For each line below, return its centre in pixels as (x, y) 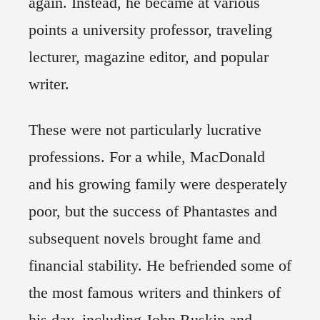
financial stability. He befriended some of (160, 266)
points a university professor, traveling (150, 30)
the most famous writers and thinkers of (155, 293)
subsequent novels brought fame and (145, 239)
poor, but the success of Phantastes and (153, 211)
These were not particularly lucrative (145, 130)
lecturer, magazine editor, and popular (149, 57)
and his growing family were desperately (158, 184)
